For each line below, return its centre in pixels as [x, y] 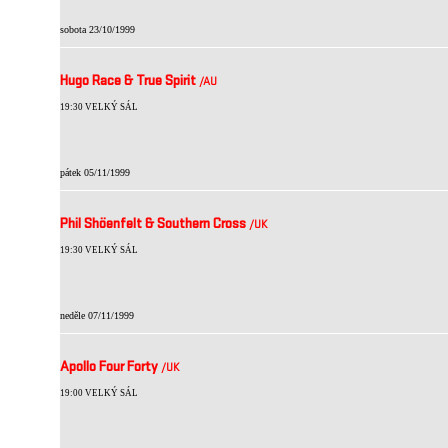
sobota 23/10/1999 [97, 29]
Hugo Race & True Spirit [129, 82]
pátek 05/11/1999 [95, 172]
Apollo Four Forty [110, 368]
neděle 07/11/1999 [97, 315]
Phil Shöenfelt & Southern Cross [154, 225]
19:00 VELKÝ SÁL [99, 393]
